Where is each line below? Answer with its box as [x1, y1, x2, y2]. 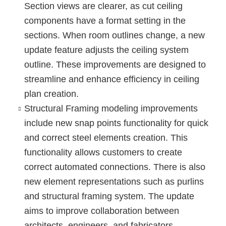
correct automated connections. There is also [24, 161, 205, 172]
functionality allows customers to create [24, 147, 182, 157]
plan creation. [24, 88, 79, 99]
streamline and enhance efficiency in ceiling [24, 74, 199, 84]
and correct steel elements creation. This [24, 132, 188, 143]
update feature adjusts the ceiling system [24, 44, 189, 55]
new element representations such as [24, 176, 177, 187]
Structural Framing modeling [24, 103, 138, 114]
